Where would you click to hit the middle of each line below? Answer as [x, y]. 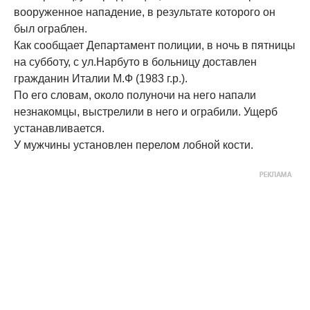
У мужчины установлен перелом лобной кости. [134, 145]
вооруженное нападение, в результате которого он [145, 12]
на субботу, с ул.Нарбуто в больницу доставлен [135, 62]
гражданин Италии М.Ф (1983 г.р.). [101, 78]
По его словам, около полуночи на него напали [135, 95]
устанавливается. [59, 128]
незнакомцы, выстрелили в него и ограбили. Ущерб [146, 111]
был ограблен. [51, 28]
